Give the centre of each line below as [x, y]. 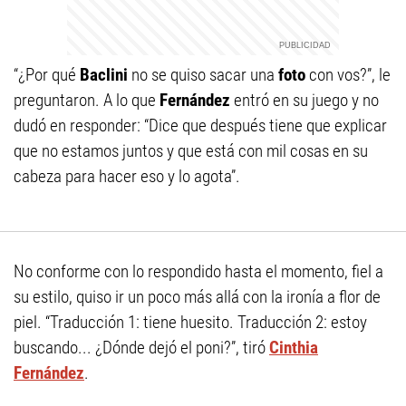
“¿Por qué [47, 75]
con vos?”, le [350, 75]
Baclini [106, 75]
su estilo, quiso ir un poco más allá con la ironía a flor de [197, 297]
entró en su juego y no [306, 100]
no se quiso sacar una [205, 75]
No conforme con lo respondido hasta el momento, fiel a [198, 271]
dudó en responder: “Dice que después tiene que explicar [200, 126]
